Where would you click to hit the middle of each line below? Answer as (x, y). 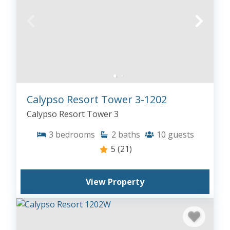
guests (181, 135)
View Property (115, 182)
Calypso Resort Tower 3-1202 (97, 99)
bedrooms (75, 135)
